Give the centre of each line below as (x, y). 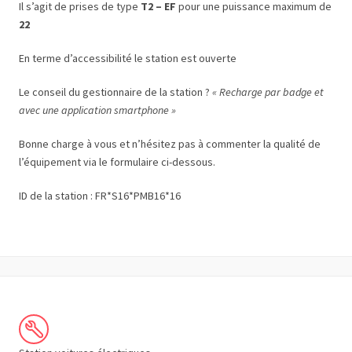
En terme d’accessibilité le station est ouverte (128, 58)
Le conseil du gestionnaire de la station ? (115, 92)
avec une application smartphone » (97, 110)
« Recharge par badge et (268, 92)
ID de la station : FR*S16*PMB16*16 (100, 196)
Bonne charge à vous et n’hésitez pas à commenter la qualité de (170, 144)
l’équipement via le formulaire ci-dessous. (117, 162)
